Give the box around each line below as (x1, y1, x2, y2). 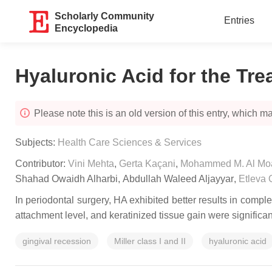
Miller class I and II (114, 236, 186, 246)
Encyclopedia (55, 23, 118, 33)
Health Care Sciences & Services (58, 137, 202, 148)
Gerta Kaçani (119, 158, 175, 169)
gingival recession (22, 236, 91, 246)
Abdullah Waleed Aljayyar (123, 174, 234, 184)
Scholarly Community (55, 11, 155, 21)
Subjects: (15, 137, 58, 148)
